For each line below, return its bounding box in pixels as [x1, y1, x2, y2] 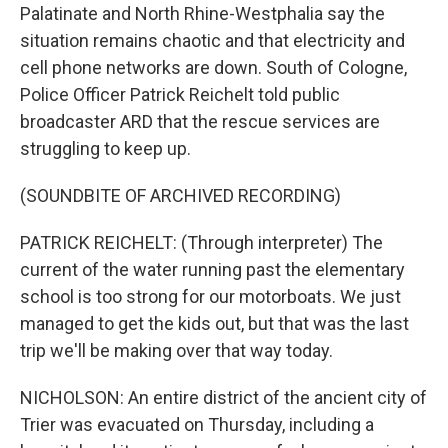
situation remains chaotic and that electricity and [20, 30, 405, 51]
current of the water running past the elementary [20, 259, 405, 280]
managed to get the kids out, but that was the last [20, 313, 409, 334]
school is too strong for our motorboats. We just [20, 286, 401, 307]
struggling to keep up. [20, 138, 191, 159]
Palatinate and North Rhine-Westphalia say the [20, 3, 385, 24]
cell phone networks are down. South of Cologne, [20, 57, 407, 78]
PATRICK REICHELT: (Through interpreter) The [20, 232, 383, 253]
